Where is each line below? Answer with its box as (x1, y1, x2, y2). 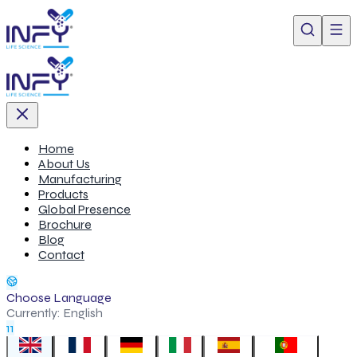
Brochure (38, 217, 92, 232)
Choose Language (6, 290, 112, 305)
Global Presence (38, 202, 131, 217)
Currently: (6, 305, 63, 320)
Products (38, 186, 88, 202)
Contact (38, 247, 84, 262)
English (63, 305, 103, 320)
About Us (38, 156, 90, 171)
